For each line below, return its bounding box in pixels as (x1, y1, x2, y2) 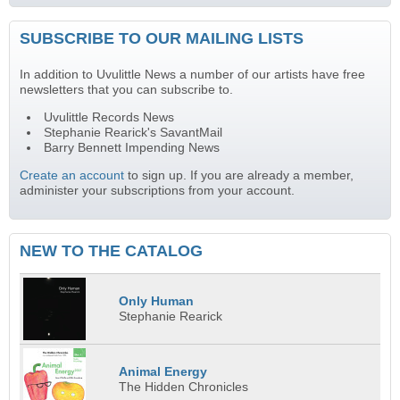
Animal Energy (119, 365, 208, 379)
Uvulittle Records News (43, 111, 174, 125)
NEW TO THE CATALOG (20, 241, 203, 260)
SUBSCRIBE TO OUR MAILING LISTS (20, 29, 304, 48)
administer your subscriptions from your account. (20, 183, 295, 197)
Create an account (20, 168, 124, 182)
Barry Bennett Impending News (43, 141, 220, 155)
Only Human (119, 295, 195, 309)
